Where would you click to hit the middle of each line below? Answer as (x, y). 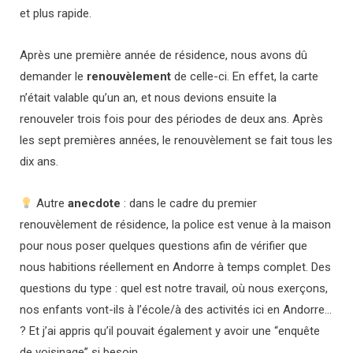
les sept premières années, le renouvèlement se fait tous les (176, 141)
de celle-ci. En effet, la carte (245, 77)
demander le (53, 77)
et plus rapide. (57, 14)
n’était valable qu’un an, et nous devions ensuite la (148, 98)
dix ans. (41, 162)
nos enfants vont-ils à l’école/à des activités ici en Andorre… (176, 310)
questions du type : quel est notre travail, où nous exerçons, (174, 289)
